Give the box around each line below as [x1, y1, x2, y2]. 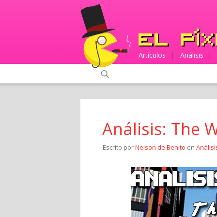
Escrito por [103, 143, 135, 152]
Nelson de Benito [135, 143, 186, 152]
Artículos [139, 50, 166, 60]
